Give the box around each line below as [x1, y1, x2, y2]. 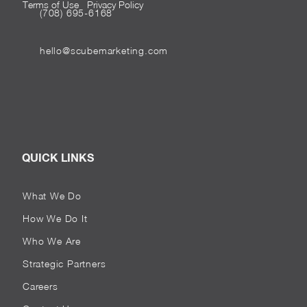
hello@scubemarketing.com [40, 45, 169, 56]
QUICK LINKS [22, 151, 94, 164]
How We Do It [23, 212, 88, 224]
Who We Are [23, 235, 81, 247]
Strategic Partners [23, 258, 106, 269]
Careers [23, 280, 58, 292]
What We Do [23, 190, 82, 201]
